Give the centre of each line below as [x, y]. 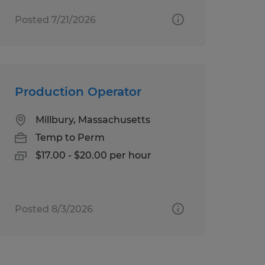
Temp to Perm [70, 137]
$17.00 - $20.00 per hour [93, 155]
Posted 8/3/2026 [54, 209]
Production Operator [78, 91]
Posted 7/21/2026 [55, 20]
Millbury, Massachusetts [93, 119]
